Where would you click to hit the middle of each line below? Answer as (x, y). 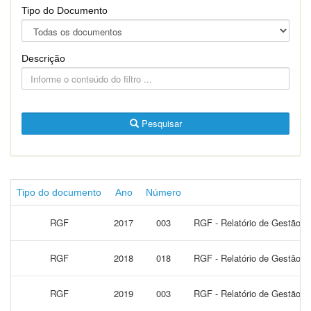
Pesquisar (160, 123)
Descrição (43, 58)
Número (163, 192)
